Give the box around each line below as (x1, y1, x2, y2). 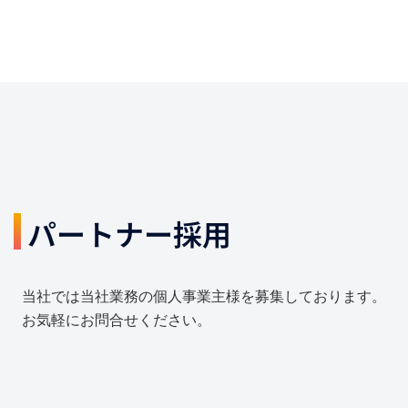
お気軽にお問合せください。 (22, 311, 211, 329)
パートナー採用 (27, 212, 231, 254)
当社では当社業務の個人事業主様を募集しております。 (22, 287, 386, 305)
